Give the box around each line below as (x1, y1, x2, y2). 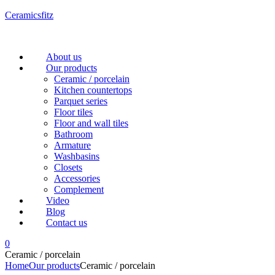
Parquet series (54, 96, 107, 106)
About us (45, 52, 82, 62)
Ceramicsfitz (5, 10, 53, 20)
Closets (54, 162, 82, 172)
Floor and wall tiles (54, 118, 128, 128)
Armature (54, 140, 91, 150)
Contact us (45, 217, 87, 228)
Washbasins (54, 151, 99, 161)
